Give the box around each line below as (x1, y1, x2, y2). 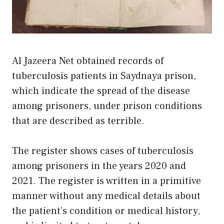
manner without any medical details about (12, 189, 200, 202)
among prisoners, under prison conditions (12, 99, 202, 112)
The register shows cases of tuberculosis (12, 144, 193, 157)
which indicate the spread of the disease (12, 84, 190, 97)
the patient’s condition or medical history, (12, 204, 200, 217)
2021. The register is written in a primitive (12, 174, 201, 187)
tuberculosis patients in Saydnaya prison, (12, 69, 196, 82)
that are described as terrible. (12, 114, 144, 127)
